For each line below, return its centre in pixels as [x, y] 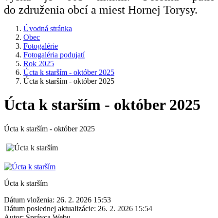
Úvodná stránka [48, 28]
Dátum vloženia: [29, 200]
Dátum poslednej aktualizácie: [50, 208]
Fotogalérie [41, 46]
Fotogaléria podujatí [54, 55]
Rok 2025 [39, 64]
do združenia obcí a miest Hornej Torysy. [101, 10]
